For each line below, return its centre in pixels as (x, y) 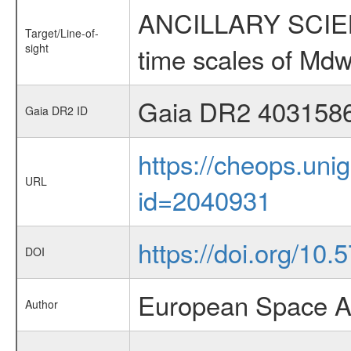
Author (41, 304)
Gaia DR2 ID (56, 110)
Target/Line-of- (62, 33)
